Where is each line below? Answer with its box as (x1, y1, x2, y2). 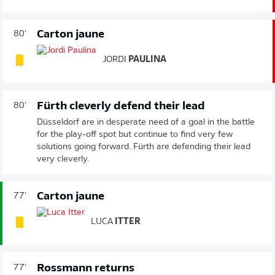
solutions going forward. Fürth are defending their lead (37, 142, 250, 152)
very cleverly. (37, 154, 89, 164)
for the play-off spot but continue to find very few (37, 130, 233, 139)
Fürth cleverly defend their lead (37, 100, 205, 112)
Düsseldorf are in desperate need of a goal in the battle (37, 117, 255, 127)
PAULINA (126, 55, 166, 64)
